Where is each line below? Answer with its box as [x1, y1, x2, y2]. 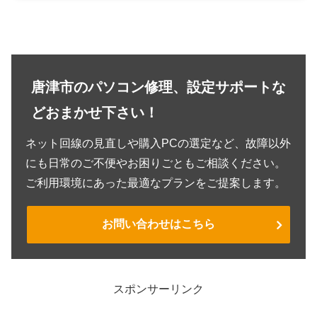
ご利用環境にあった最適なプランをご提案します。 [25, 177, 286, 190]
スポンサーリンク [113, 283, 204, 296]
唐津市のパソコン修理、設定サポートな [31, 79, 286, 96]
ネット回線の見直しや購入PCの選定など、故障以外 [25, 137, 291, 150]
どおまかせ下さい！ [31, 105, 158, 121]
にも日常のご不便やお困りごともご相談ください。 [25, 157, 286, 170]
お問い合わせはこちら [102, 218, 215, 231]
